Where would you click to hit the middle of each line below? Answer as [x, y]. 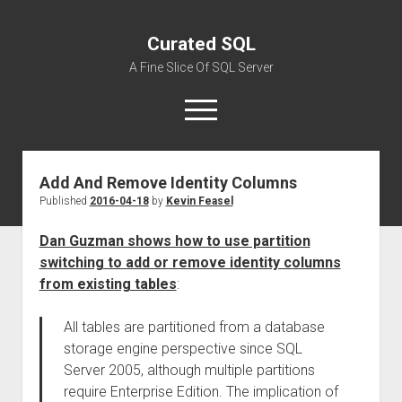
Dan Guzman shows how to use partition [175, 241]
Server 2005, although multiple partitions [189, 370]
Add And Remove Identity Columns [168, 183]
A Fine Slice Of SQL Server [201, 67]
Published [64, 201]
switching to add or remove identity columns [190, 262]
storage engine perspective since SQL [183, 349]
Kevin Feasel [199, 201]
